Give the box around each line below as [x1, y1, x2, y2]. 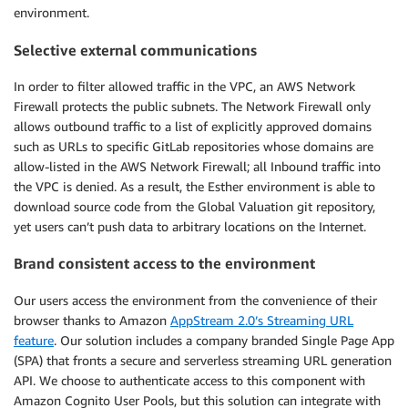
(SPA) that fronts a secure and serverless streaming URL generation [14, 352, 392, 368]
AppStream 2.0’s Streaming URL [170, 311, 353, 328]
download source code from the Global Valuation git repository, [14, 198, 375, 214]
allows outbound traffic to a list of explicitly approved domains [14, 117, 372, 134]
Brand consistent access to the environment [14, 254, 315, 273]
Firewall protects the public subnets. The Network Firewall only [14, 97, 371, 114]
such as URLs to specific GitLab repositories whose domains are [14, 138, 373, 154]
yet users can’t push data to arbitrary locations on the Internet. [14, 218, 366, 234]
